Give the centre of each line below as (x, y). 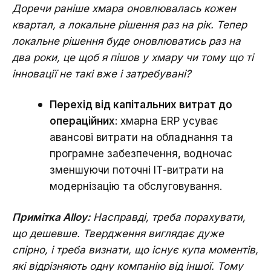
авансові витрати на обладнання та (141, 137)
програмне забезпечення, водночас (141, 153)
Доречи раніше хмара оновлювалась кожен (124, 8)
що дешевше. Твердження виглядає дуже (118, 233)
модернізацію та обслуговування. (136, 186)
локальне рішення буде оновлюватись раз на (126, 41)
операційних (82, 121)
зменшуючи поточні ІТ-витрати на (137, 170)
